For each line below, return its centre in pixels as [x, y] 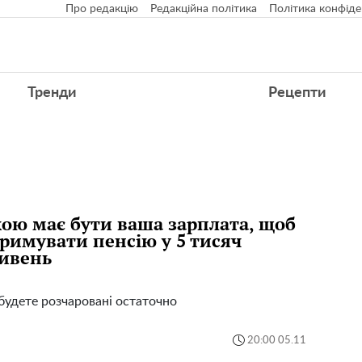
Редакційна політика [204, 9]
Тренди [51, 93]
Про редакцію [102, 9]
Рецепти [297, 93]
